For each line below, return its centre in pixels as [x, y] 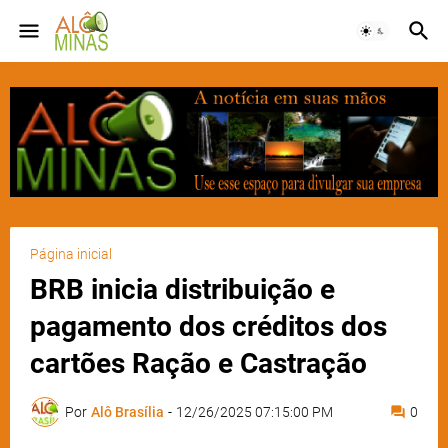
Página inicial [71, 254]
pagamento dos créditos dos [208, 327]
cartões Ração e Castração [198, 364]
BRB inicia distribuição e [182, 290]
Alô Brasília [127, 411]
